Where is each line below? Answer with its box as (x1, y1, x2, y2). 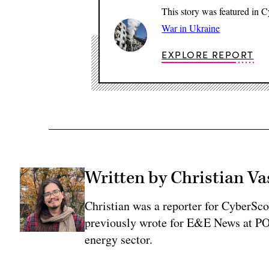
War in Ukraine (162, 21, 220, 34)
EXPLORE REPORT (162, 47, 254, 61)
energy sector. (84, 231, 153, 247)
